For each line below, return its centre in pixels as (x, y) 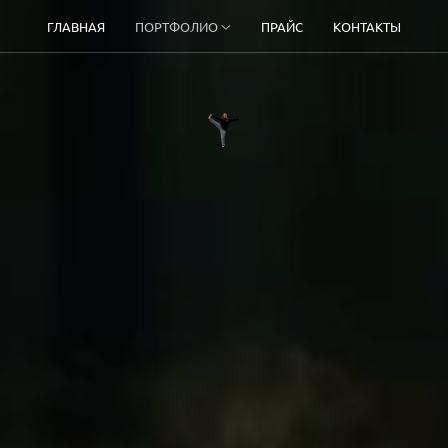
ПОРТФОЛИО (176, 26)
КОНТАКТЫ (367, 26)
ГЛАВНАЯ (75, 26)
